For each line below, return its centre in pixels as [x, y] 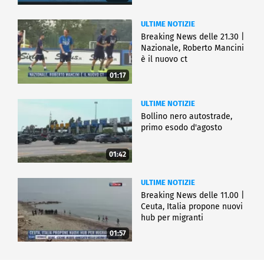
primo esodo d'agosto [181, 127]
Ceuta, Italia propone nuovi [192, 206]
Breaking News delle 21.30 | [193, 37]
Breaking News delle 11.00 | [193, 195]
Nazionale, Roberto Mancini [192, 48]
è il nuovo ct [164, 60]
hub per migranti [172, 217]
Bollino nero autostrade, [187, 116]
